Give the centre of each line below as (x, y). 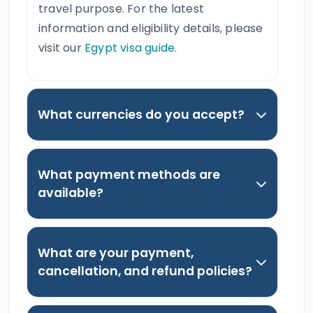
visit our (61, 48)
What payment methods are (129, 175)
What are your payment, (116, 253)
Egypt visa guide (130, 48)
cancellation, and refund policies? (145, 271)
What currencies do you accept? (141, 115)
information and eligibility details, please (151, 28)
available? (71, 193)
